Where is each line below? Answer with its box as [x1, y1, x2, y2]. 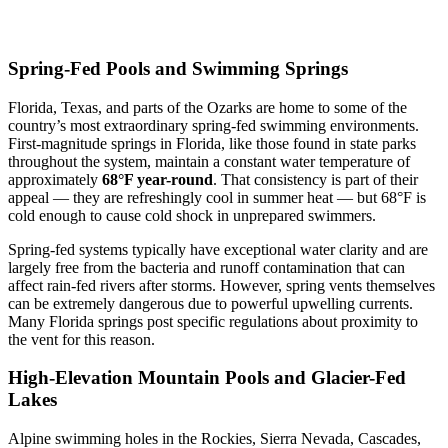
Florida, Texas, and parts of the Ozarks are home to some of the [8, 98, 407, 116]
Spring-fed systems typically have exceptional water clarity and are [8, 240, 428, 258]
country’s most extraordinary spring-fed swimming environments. [8, 116, 419, 134]
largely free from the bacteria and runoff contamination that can [8, 258, 405, 276]
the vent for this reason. [8, 330, 155, 348]
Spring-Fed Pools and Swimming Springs [8, 57, 348, 79]
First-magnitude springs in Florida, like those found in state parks [8, 134, 416, 152]
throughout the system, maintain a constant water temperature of [8, 152, 410, 170]
